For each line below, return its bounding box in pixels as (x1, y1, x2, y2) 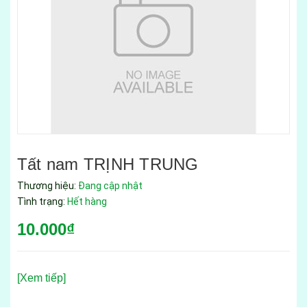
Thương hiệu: (17, 180, 78, 191)
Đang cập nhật (78, 180, 143, 191)
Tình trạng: (17, 196, 67, 207)
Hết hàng (67, 196, 107, 207)
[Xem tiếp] (17, 272, 66, 284)
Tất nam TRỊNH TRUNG (17, 155, 199, 173)
